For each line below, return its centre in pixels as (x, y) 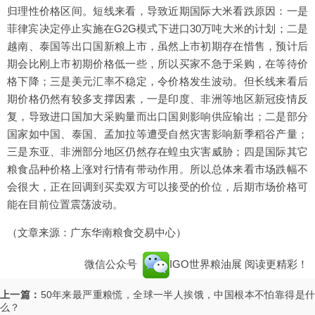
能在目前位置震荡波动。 (65, 205)
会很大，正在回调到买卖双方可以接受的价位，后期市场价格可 (157, 187)
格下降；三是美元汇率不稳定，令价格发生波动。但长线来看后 (157, 82)
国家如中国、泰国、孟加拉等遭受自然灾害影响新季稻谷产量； (157, 134)
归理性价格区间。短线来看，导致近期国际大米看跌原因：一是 (157, 11)
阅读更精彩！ (276, 264)
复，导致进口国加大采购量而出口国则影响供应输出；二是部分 (157, 117)
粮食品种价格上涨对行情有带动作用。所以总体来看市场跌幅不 (157, 169)
